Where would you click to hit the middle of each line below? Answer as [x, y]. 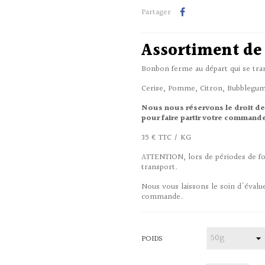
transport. [159, 167]
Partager [156, 12]
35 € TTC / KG [166, 138]
